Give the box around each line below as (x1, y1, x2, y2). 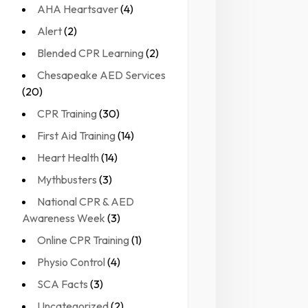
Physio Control (37, 255, 106, 269)
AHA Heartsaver (37, 2, 119, 16)
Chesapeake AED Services (37, 68, 166, 82)
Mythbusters (37, 173, 98, 187)
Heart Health (37, 151, 100, 165)
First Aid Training (37, 129, 116, 143)
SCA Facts (37, 277, 89, 291)
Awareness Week (22, 211, 106, 225)
